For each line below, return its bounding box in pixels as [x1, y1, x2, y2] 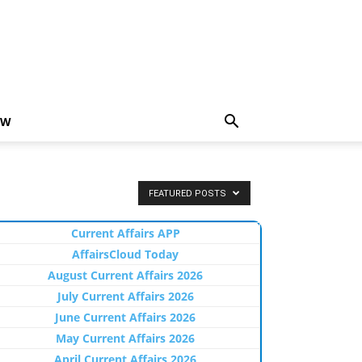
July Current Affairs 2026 [57, 288, 194, 304]
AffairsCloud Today [72, 246, 179, 262]
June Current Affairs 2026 [55, 309, 196, 325]
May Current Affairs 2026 [56, 330, 195, 346]
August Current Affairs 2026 [48, 267, 203, 283]
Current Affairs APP [70, 225, 180, 241]
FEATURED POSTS [149, 188, 229, 199]
